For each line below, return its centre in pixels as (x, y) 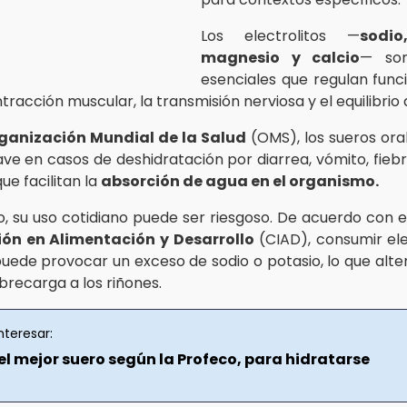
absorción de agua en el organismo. (240, 181)
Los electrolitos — (280, 35)
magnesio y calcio (280, 57)
